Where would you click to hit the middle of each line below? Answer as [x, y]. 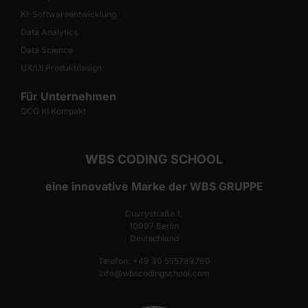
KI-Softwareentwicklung [68, 14]
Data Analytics [49, 32]
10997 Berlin [154, 226]
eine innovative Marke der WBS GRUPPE [154, 187]
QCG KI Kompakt [53, 111]
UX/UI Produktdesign [61, 68]
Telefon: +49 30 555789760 [154, 261]
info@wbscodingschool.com [154, 273]
